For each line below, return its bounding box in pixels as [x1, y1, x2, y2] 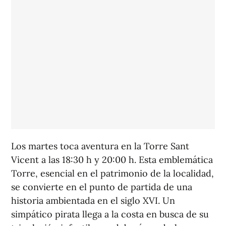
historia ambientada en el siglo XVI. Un [11, 195, 175, 207]
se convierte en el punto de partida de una [11, 181, 192, 193]
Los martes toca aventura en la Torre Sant [11, 140, 189, 152]
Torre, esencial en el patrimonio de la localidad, [11, 167, 214, 180]
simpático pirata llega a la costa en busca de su [11, 208, 209, 220]
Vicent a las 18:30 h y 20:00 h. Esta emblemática [11, 154, 213, 166]
